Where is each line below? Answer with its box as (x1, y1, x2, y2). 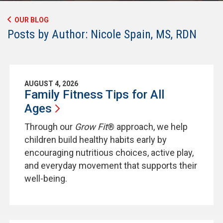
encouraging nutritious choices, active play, (24, 147, 194, 158)
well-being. (24, 173, 69, 184)
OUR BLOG (14, 16, 49, 24)
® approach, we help (107, 121, 188, 132)
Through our (24, 121, 75, 132)
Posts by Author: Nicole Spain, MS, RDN (7, 27, 197, 41)
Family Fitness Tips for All (24, 88, 164, 102)
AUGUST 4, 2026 (24, 80, 78, 88)
